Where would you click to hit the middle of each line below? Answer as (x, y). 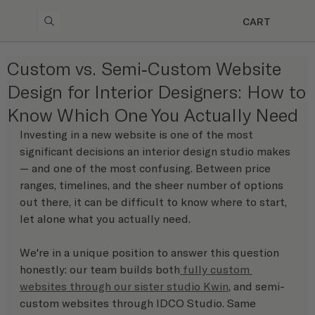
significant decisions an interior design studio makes (156, 151)
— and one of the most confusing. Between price (147, 168)
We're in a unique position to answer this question (151, 252)
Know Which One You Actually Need (153, 114)
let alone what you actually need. (105, 218)
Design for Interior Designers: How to (156, 91)
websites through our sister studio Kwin (124, 286)
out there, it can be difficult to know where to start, (155, 201)
